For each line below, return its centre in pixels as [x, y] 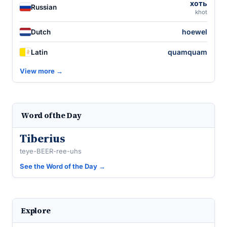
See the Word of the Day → [63, 166]
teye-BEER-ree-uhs [51, 151]
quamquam [187, 52]
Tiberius [42, 138]
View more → [41, 71]
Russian [44, 7]
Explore [36, 211]
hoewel [195, 32]
